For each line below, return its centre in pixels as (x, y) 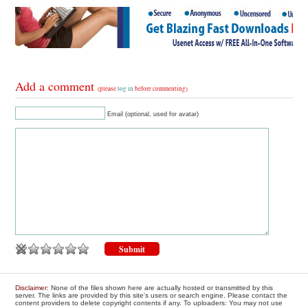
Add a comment (57, 86)
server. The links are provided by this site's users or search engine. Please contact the (152, 296)
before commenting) (161, 89)
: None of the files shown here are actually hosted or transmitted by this (160, 288)
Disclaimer (31, 288)
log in (126, 89)
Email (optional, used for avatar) (153, 114)
